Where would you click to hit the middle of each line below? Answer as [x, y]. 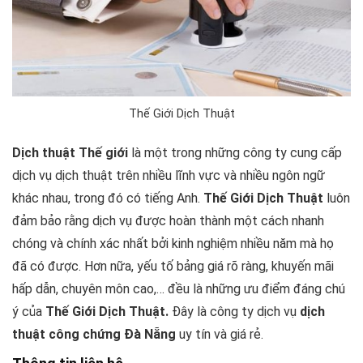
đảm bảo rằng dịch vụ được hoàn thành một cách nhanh [168, 221]
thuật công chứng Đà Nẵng [94, 335]
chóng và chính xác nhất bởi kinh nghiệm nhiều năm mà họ [173, 244]
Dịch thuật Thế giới [70, 153]
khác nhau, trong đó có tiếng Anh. [108, 199]
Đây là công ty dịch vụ [236, 312]
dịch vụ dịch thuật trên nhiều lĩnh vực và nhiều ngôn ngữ [169, 176]
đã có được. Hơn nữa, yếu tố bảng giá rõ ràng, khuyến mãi [173, 267]
